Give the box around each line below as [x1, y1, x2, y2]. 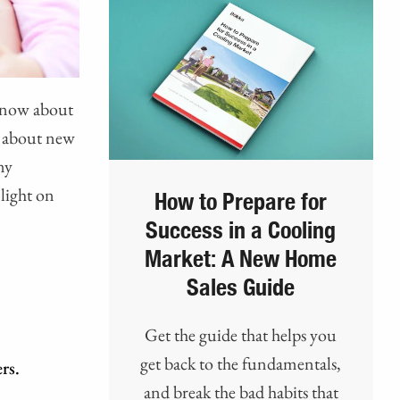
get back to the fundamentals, [140, 352, 342, 376]
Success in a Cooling [146, 220, 337, 244]
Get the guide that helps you [145, 323, 337, 347]
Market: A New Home [145, 248, 337, 272]
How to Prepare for [154, 191, 328, 215]
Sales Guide [187, 277, 296, 301]
